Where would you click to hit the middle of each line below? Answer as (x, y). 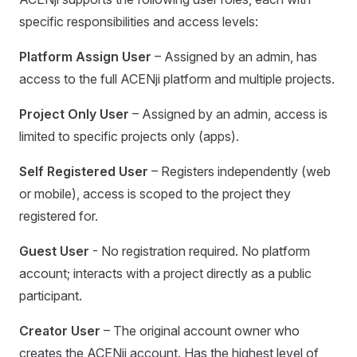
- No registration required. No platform (200, 251)
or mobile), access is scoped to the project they (155, 194)
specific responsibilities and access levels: (139, 22)
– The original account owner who (200, 331)
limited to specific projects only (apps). (129, 136)
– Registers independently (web (239, 171)
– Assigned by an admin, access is (228, 114)
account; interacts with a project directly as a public (165, 273)
